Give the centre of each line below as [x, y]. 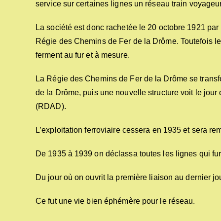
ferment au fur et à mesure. [83, 55]
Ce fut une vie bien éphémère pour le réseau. [115, 201]
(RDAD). [51, 106]
